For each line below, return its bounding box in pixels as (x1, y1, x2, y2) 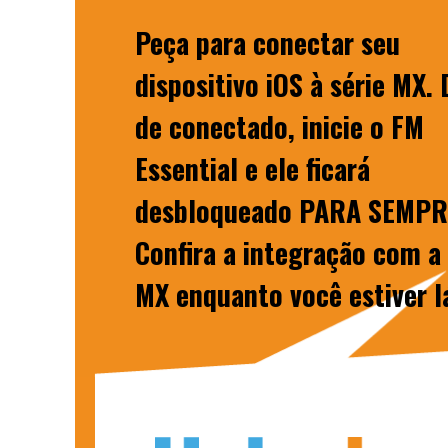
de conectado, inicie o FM (134, 106, 424, 148)
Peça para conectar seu (134, 22, 400, 64)
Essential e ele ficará (134, 148, 370, 190)
